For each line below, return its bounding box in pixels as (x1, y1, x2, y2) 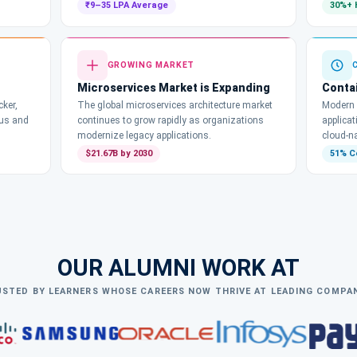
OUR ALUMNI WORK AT (57, 253, 300, 281)
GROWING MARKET (107, 60, 195, 71)
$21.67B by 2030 (84, 147, 152, 159)
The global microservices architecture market (76, 99, 273, 111)
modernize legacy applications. (76, 129, 211, 141)
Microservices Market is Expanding (76, 80, 270, 94)
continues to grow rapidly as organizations (76, 114, 264, 126)
